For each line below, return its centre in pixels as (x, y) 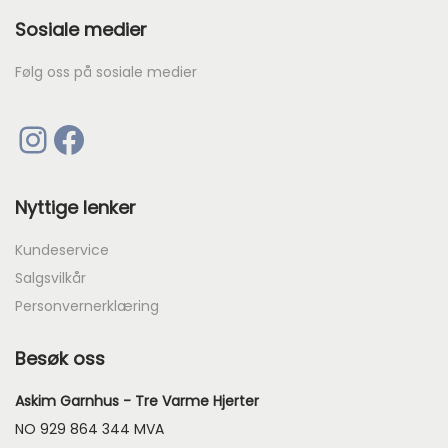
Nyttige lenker (75, 207)
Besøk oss (60, 358)
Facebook (59, 137)
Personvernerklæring (87, 305)
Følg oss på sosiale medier (106, 71)
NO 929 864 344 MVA (89, 428)
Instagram (32, 137)
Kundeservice (62, 249)
